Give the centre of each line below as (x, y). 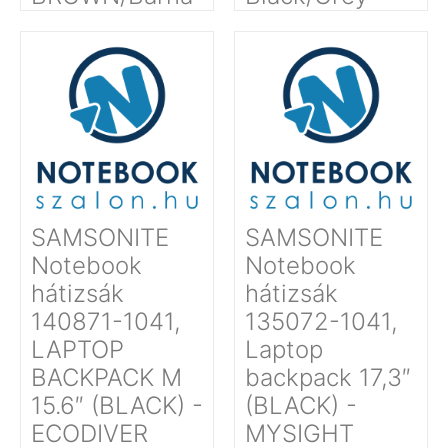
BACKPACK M (106, 378)
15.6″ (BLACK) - (117, 406)
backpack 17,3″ (328, 378)
